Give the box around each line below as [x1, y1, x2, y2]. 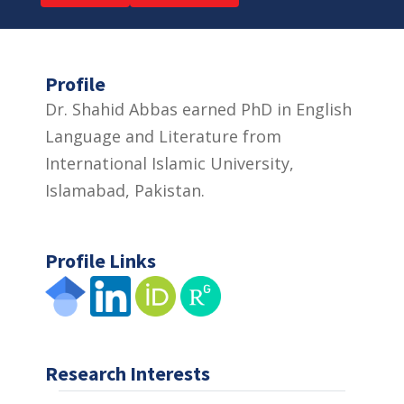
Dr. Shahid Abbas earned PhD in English [45, 97, 352, 120]
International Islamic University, [45, 151, 294, 174]
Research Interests [45, 360, 210, 386]
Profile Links [45, 247, 156, 273]
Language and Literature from [45, 124, 281, 147]
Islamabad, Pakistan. [45, 179, 205, 201]
